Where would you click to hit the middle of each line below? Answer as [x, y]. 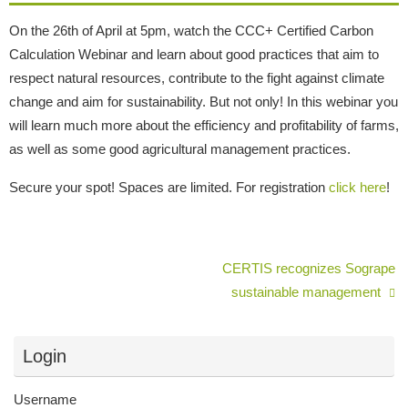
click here [357, 187]
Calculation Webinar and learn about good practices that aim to [194, 55]
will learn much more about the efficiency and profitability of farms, [204, 126]
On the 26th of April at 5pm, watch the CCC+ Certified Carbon [191, 31]
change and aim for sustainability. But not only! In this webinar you [204, 102]
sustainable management [307, 291]
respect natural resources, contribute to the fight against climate [197, 78]
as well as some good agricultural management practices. [180, 149]
